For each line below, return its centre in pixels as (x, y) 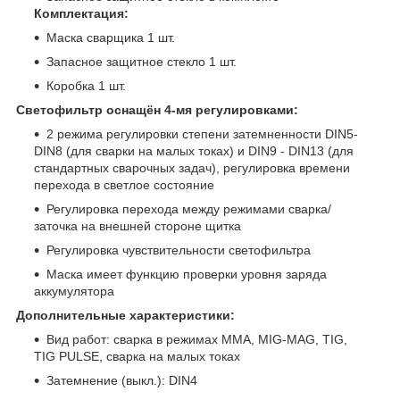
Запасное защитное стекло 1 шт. (142, 61)
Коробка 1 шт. (86, 85)
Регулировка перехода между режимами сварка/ (189, 208)
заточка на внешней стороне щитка (137, 225)
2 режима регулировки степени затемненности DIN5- (202, 133)
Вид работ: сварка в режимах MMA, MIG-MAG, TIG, (197, 339)
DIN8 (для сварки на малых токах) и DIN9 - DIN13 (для (194, 150)
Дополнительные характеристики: (125, 315)
